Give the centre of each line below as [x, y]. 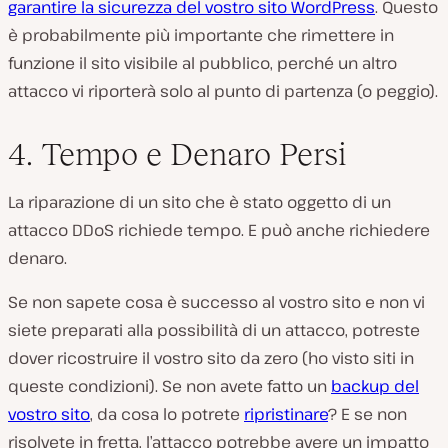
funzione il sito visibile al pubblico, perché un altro [202, 63]
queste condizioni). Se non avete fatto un [169, 386]
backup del [375, 386]
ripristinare [286, 414]
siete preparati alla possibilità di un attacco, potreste [214, 330]
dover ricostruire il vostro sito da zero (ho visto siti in [211, 358]
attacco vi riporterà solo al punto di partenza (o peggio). [223, 91]
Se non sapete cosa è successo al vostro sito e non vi [216, 302]
